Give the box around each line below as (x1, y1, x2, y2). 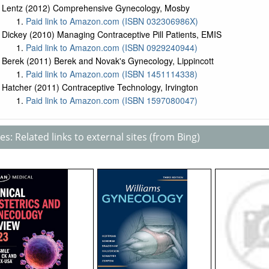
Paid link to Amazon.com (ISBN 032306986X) (25, 15, 198, 27)
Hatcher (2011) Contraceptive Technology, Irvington (1, 81, 198, 93)
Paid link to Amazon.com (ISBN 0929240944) (25, 41, 198, 53)
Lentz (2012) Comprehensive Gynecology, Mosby (1, 2, 190, 14)
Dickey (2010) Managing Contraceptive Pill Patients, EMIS (1, 28, 222, 40)
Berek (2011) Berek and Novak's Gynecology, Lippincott (1, 55, 214, 67)
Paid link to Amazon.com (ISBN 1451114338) (25, 68, 198, 80)
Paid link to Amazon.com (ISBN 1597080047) (25, 94, 198, 106)
